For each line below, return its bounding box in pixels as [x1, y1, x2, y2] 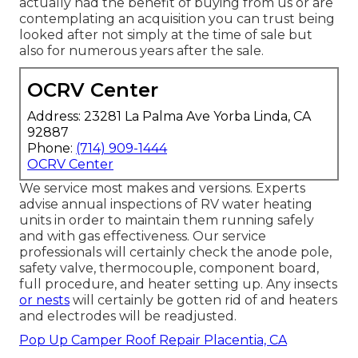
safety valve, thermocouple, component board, [19, 260, 319, 276]
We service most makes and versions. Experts [19, 180, 305, 196]
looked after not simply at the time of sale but [19, 26, 312, 42]
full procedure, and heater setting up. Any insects [19, 276, 337, 292]
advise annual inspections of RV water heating [19, 196, 312, 212]
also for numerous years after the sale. [19, 42, 264, 58]
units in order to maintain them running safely [19, 212, 314, 228]
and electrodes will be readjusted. [19, 308, 237, 324]
